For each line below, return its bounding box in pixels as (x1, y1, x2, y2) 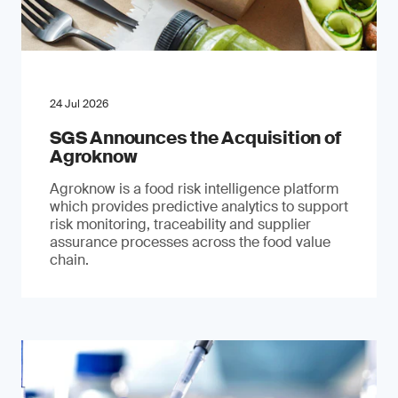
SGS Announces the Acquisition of (50, 126, 341, 149)
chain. (50, 251, 89, 269)
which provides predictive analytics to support (50, 197, 348, 216)
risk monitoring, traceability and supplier (50, 215, 311, 234)
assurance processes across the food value (50, 233, 330, 251)
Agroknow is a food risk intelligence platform (50, 179, 338, 198)
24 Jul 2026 (50, 97, 108, 111)
